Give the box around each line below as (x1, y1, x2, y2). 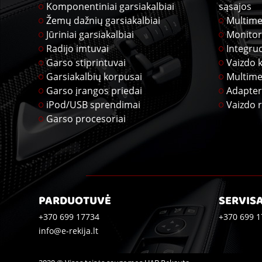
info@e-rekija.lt (39, 225, 98, 236)
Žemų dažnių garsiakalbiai (46, 14, 160, 27)
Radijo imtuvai (46, 42, 109, 55)
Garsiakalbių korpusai (46, 70, 142, 83)
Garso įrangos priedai (46, 84, 142, 97)
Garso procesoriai (46, 112, 126, 125)
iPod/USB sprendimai (46, 98, 140, 111)
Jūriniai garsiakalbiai (46, 28, 134, 41)
